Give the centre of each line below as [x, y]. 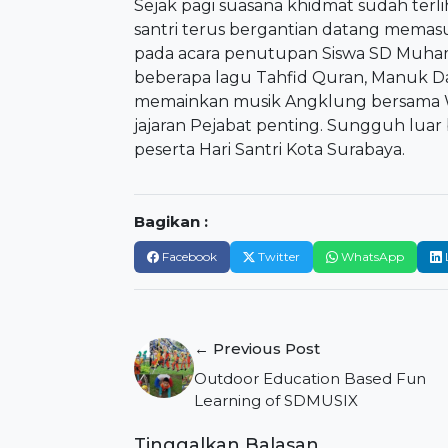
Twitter [279, 257]
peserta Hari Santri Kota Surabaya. [269, 150]
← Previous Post [257, 349]
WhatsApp [372, 257]
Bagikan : [171, 222]
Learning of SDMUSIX [276, 401]
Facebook [189, 257]
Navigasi [201, 332]
